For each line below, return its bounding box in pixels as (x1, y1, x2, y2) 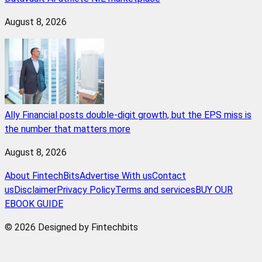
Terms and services (115, 184, 195, 196)
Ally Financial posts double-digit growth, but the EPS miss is (5, 109, 251, 121)
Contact (152, 170, 186, 182)
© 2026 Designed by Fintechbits (5, 222, 138, 233)
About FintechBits (5, 170, 80, 182)
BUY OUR (195, 184, 233, 196)
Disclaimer (14, 184, 57, 196)
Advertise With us (80, 170, 152, 182)
